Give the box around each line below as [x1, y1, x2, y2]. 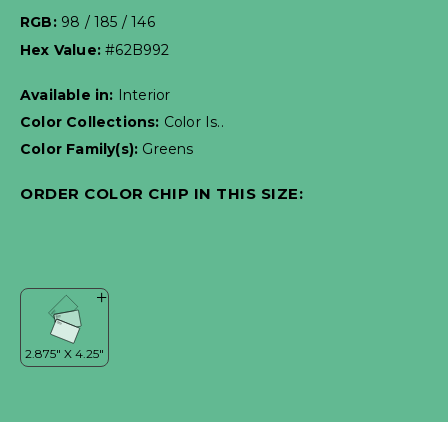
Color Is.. [163, 113, 224, 132]
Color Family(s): [20, 140, 143, 159]
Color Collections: [20, 113, 164, 132]
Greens [142, 140, 194, 159]
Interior [117, 86, 171, 105]
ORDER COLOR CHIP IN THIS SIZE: [20, 184, 303, 204]
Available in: [20, 86, 118, 105]
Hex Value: [20, 41, 106, 60]
